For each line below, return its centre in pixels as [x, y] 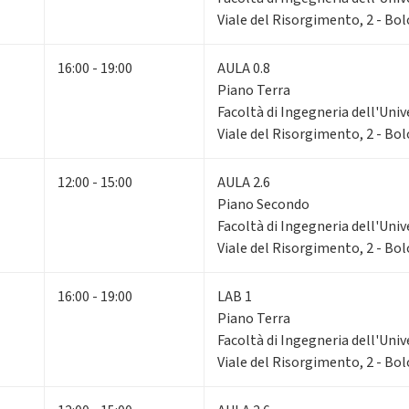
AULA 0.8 [244, 68]
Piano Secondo [263, 204]
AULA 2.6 [244, 182]
